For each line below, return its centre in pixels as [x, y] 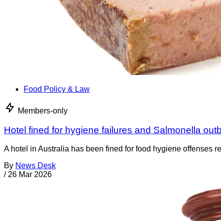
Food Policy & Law [57, 89]
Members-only [43, 110]
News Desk [36, 166]
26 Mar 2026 [30, 175]
